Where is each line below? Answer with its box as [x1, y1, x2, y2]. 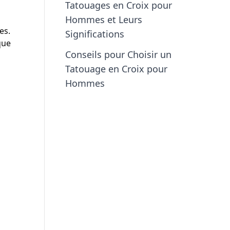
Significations [65, 28, 124, 40]
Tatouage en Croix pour [65, 63, 167, 75]
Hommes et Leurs [65, 13, 142, 26]
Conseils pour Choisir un [65, 48, 171, 61]
